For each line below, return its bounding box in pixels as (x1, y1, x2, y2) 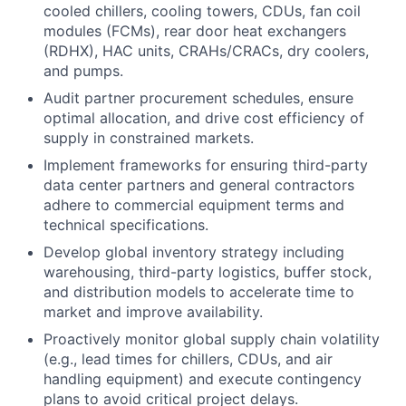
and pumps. (43, 62, 123, 80)
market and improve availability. (43, 303, 263, 321)
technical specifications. (43, 216, 208, 234)
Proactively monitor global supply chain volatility (43, 330, 380, 348)
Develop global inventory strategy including (43, 243, 344, 261)
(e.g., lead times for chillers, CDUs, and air (43, 350, 333, 368)
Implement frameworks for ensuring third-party (43, 156, 368, 174)
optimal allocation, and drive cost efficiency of (43, 109, 364, 127)
